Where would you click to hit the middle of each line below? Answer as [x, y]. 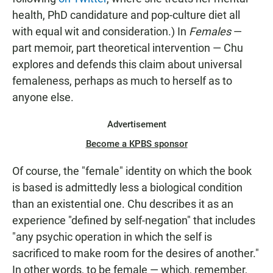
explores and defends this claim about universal [127, 64]
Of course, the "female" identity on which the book [132, 171]
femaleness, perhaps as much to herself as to [122, 81]
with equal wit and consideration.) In [101, 31]
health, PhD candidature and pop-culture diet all [126, 15]
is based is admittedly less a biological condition [127, 187]
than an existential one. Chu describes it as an [123, 204]
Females [210, 31]
